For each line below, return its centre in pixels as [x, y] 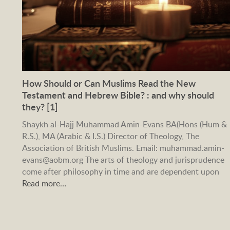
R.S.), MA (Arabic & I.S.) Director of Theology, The [110, 136]
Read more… [44, 183]
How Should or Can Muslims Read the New [109, 83]
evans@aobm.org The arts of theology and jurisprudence [123, 159]
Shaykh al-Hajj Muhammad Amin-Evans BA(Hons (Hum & [124, 124]
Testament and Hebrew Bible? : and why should [118, 94]
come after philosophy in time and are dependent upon [120, 171]
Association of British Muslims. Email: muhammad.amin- [123, 148]
